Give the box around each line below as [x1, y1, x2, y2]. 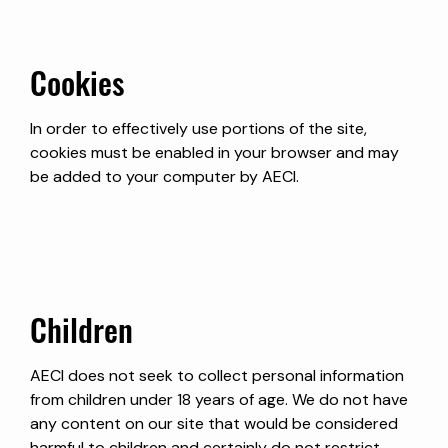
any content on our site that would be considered [30, 412, 398, 434]
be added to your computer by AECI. [30, 165, 299, 187]
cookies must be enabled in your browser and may [30, 141, 399, 163]
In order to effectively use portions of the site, [30, 117, 367, 139]
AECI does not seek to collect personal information [30, 364, 404, 386]
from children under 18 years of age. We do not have [30, 388, 408, 410]
